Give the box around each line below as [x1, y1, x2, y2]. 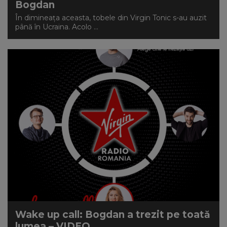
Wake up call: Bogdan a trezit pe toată [15, 209, 210, 220]
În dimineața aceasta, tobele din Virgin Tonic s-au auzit [15, 13, 207, 22]
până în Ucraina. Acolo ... [15, 22, 98, 31]
